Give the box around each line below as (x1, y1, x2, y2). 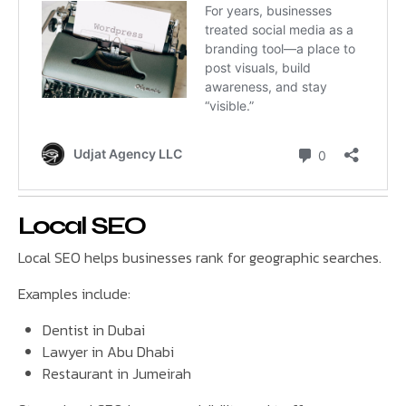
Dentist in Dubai (43, 319, 146, 342)
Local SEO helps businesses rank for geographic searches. (18, 246, 382, 269)
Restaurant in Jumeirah (43, 362, 192, 385)
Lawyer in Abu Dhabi (43, 341, 175, 363)
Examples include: (18, 283, 130, 305)
